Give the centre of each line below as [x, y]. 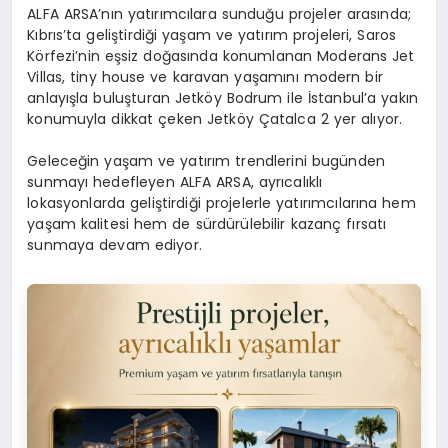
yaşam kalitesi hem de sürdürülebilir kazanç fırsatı [207, 223]
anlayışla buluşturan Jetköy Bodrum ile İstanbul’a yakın [222, 97]
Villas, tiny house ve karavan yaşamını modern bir [205, 76]
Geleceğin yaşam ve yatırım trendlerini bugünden [206, 160]
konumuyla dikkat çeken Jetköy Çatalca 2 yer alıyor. [215, 118]
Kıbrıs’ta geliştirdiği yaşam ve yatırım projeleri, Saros [212, 34]
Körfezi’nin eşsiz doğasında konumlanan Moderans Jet [221, 55]
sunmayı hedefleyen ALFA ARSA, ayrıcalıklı [175, 181]
